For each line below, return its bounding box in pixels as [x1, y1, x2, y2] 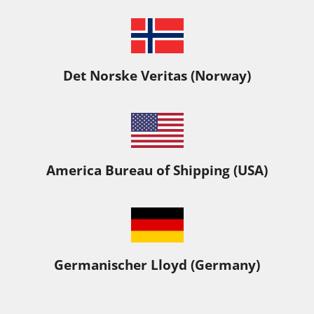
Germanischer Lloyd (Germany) [54, 256, 260, 275]
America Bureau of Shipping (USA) [46, 161, 268, 180]
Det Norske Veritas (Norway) [63, 67, 251, 86]
